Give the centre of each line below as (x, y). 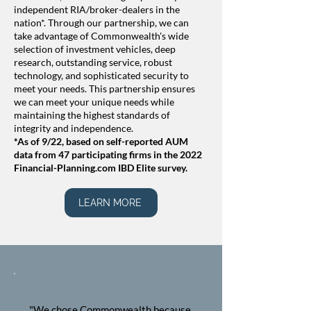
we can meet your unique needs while (94, 102)
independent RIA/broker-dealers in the (97, 9)
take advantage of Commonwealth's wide (101, 36)
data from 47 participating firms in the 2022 (108, 154)
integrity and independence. (74, 128)
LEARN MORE (110, 203)
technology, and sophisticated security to (101, 75)
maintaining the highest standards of (92, 115)
